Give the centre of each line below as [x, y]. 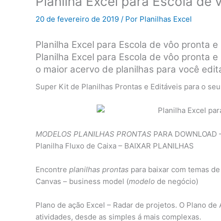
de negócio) [177, 182]
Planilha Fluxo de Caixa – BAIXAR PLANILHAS [115, 146]
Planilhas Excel [166, 19]
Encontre [52, 170]
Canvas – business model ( [82, 182]
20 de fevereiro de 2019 [78, 19]
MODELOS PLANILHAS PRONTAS [93, 134]
